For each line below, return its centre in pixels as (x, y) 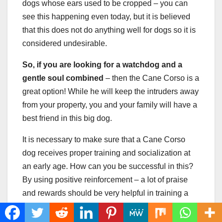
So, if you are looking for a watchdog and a (102, 65)
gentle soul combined (63, 78)
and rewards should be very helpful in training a (105, 193)
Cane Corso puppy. (56, 207)
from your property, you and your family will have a (110, 105)
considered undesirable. (65, 44)
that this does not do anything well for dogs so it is (109, 30)
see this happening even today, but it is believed (106, 17)
